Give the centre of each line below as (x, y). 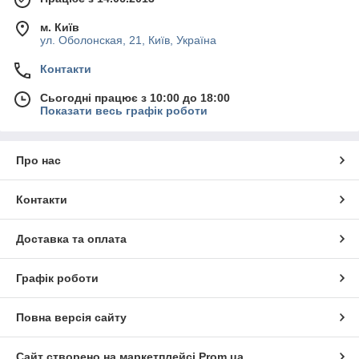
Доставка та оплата (71, 238)
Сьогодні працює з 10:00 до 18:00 (135, 97)
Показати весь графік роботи (124, 110)
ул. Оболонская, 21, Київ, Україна (128, 40)
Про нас (38, 160)
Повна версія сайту (71, 317)
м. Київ (60, 27)
